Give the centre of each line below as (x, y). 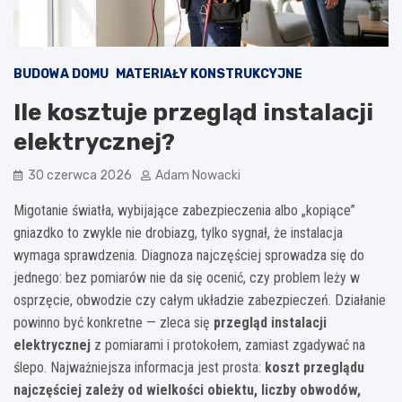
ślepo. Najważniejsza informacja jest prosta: (139, 367)
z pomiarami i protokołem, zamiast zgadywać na (228, 345)
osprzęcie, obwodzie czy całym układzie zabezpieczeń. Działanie (200, 300)
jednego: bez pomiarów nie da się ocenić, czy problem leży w (187, 277)
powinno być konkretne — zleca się (114, 322)
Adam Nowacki (198, 175)
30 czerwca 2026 (80, 175)
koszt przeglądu (315, 367)
